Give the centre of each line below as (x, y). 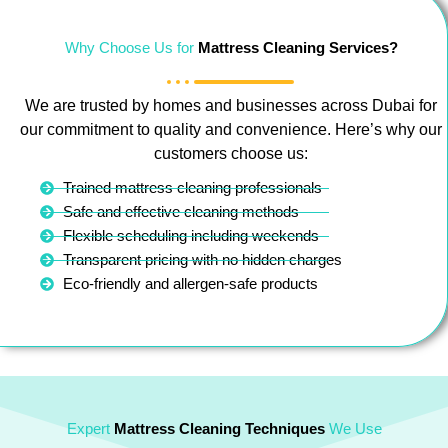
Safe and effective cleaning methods (180, 212)
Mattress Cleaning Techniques (219, 429)
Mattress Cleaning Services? (297, 48)
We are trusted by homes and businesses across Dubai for (231, 106)
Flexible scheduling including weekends (190, 236)
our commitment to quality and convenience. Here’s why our (231, 130)
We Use (353, 429)
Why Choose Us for (131, 48)
